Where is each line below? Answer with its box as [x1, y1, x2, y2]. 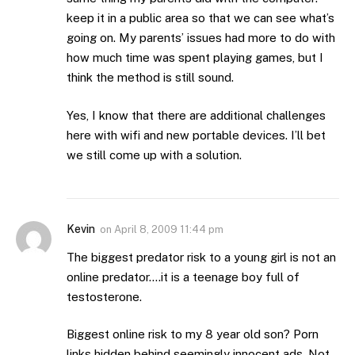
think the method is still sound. [67, 71, 234, 85]
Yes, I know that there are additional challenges [67, 108, 326, 122]
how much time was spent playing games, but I [67, 51, 323, 65]
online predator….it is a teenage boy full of [67, 269, 300, 284]
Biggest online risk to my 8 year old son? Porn [67, 327, 319, 342]
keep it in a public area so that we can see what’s [67, 11, 334, 25]
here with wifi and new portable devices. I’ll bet [67, 128, 326, 142]
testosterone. [67, 289, 142, 303]
